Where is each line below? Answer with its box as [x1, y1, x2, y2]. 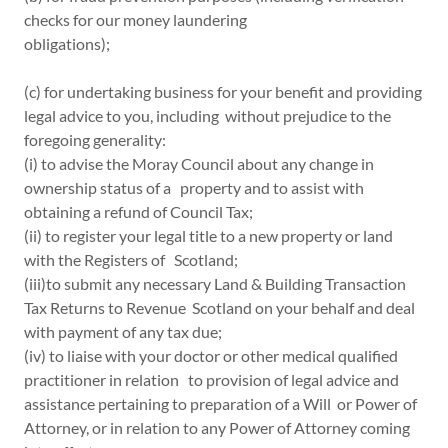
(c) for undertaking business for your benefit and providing [24, 82, 422, 101]
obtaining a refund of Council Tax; [24, 202, 253, 221]
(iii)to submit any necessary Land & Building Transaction [24, 274, 406, 293]
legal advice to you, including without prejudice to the [24, 106, 391, 125]
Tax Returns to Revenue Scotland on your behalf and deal [24, 298, 415, 317]
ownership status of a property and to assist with [24, 178, 364, 197]
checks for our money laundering [24, 10, 247, 29]
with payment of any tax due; [24, 322, 222, 341]
